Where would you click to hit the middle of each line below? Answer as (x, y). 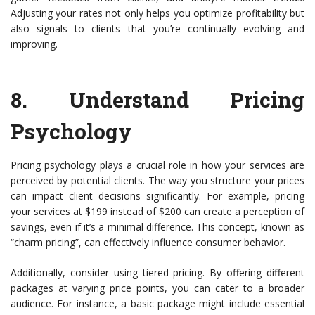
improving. (34, 44)
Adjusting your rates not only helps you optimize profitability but (157, 13)
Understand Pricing (186, 100)
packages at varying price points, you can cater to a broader (157, 288)
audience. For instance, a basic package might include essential (157, 304)
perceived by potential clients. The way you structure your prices (157, 181)
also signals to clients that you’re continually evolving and (157, 29)
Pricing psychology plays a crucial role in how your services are (157, 165)
